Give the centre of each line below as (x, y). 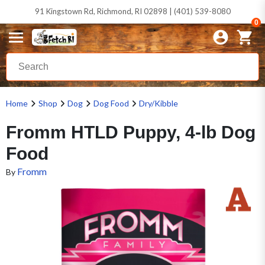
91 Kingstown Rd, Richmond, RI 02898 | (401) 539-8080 (132, 11)
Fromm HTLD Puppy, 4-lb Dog (131, 132)
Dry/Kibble (159, 103)
